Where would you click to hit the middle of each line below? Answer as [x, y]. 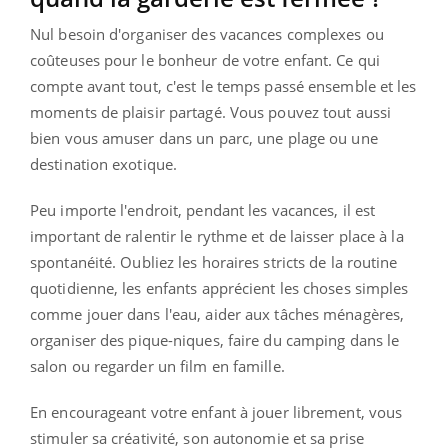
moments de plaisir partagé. [128, 111]
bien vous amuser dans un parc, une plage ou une [204, 137]
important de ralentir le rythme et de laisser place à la [217, 235]
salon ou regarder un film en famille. [157, 365]
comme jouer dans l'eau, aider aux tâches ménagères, [217, 313]
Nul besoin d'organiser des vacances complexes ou [207, 33]
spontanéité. [73, 261]
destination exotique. [104, 163]
